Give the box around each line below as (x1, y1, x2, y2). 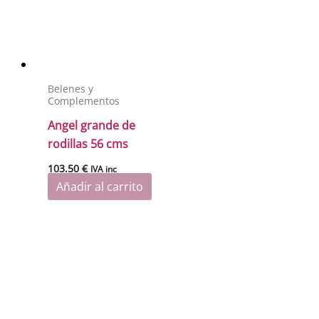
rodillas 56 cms (48, 135, 129, 152)
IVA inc (90, 162, 117, 175)
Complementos (48, 93, 120, 108)
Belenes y (48, 81, 94, 95)
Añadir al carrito (56, 178, 144, 194)
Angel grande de (48, 117, 136, 133)
